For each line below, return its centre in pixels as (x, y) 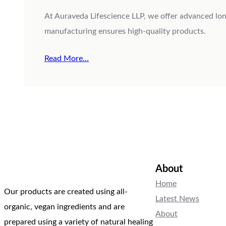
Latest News (177, 199)
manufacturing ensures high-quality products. (125, 32)
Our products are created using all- (66, 192)
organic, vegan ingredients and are (64, 207)
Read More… (67, 59)
